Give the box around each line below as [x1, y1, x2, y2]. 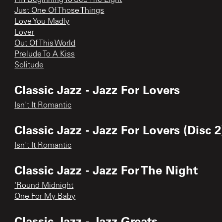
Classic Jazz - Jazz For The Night [14, 162, 198, 177]
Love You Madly [14, 17, 70, 26]
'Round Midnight [14, 181, 74, 190]
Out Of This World [14, 39, 76, 48]
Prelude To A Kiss [14, 50, 75, 58]
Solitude [14, 61, 44, 69]
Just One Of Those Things [14, 6, 105, 15]
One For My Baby [14, 192, 76, 201]
